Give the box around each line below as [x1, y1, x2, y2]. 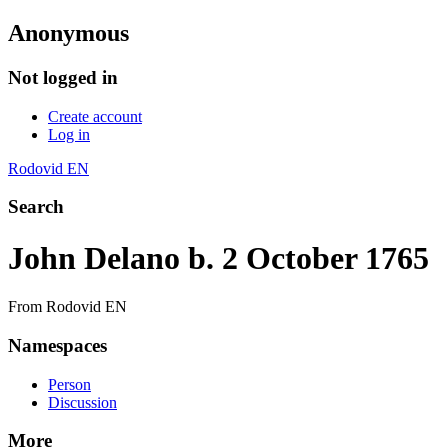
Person [48, 375, 91, 393]
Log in [48, 125, 90, 143]
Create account [48, 107, 142, 125]
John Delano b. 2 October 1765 [8, 239, 429, 276]
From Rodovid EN [8, 298, 127, 316]
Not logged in [8, 66, 118, 88]
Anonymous [8, 19, 129, 46]
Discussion [48, 393, 117, 411]
